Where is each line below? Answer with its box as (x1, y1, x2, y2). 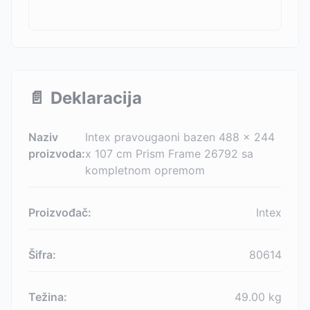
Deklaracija (51, 88, 142, 108)
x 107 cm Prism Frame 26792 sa (85, 147, 253, 161)
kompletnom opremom (85, 163, 205, 177)
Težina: (28, 290, 67, 304)
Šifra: (28, 248, 56, 262)
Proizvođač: (28, 206, 91, 219)
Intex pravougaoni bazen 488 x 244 (85, 130, 275, 144)
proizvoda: (28, 147, 85, 161)
